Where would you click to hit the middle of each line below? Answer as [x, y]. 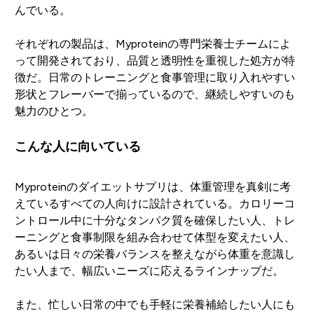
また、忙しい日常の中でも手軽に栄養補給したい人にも [155, 304]
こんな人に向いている [77, 146]
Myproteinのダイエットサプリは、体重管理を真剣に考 [152, 186]
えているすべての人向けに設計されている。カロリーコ [155, 203]
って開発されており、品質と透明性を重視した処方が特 [155, 60]
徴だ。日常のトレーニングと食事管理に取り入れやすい [155, 77]
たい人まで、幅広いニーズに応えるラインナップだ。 [149, 271]
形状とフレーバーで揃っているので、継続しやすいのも [155, 94]
